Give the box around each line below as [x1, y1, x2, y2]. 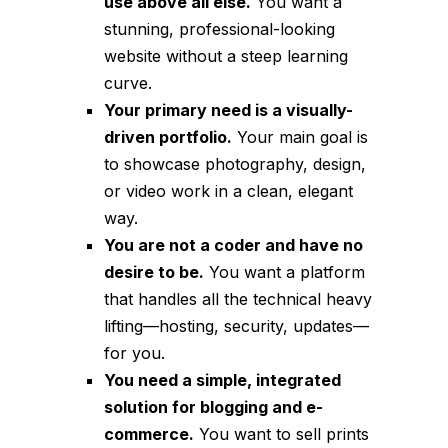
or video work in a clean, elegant [104, 181, 353, 202]
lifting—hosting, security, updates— [104, 316, 369, 337]
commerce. [104, 424, 194, 445]
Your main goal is [232, 127, 368, 148]
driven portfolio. [104, 127, 232, 148]
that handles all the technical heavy [104, 289, 372, 310]
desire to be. [104, 262, 204, 283]
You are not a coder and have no [104, 235, 363, 256]
